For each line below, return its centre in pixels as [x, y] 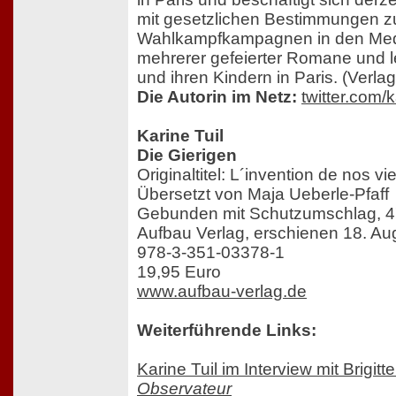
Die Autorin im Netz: [217, 97]
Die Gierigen [187, 156]
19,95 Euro [179, 272]
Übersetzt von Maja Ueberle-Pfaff [263, 194]
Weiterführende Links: [227, 331]
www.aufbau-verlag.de [222, 292]
